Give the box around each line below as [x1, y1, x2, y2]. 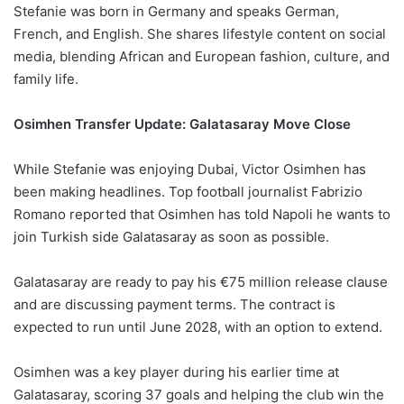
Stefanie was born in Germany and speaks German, [14, 3, 339, 21]
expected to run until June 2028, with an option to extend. [14, 318, 382, 336]
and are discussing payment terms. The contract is [14, 296, 335, 314]
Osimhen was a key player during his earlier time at [14, 363, 339, 381]
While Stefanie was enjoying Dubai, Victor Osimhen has [14, 161, 366, 179]
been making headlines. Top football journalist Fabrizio [14, 183, 363, 201]
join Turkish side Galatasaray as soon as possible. [14, 228, 329, 246]
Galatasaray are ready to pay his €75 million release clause [14, 273, 388, 291]
